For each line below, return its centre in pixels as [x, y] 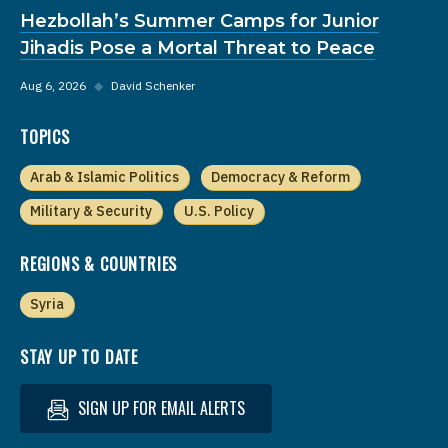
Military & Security [91, 210]
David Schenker [153, 85]
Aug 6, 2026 [53, 85]
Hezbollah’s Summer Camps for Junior [199, 20]
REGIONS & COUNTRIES [99, 263]
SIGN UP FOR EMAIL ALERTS [159, 407]
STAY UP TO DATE [79, 356]
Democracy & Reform [280, 176]
